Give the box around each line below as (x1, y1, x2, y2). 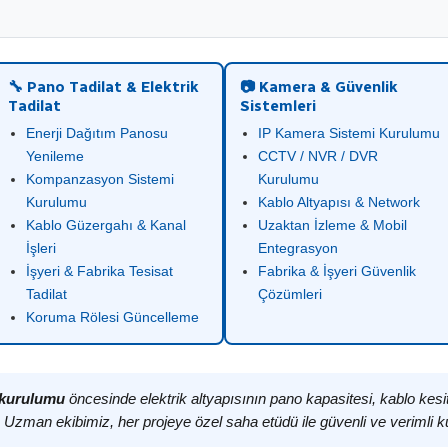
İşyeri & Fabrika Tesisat (26, 263, 173, 279)
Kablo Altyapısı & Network (258, 194, 420, 210)
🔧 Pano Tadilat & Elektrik (8, 78, 199, 96)
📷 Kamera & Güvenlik (240, 78, 398, 96)
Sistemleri (240, 97, 316, 115)
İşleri (26, 240, 56, 256)
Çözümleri (258, 286, 322, 302)
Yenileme (26, 148, 84, 164)
